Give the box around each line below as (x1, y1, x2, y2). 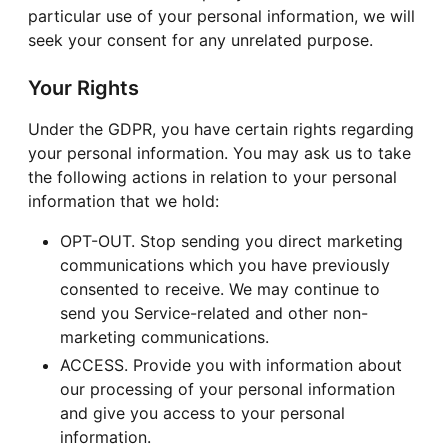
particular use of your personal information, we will (28, 6, 415, 27)
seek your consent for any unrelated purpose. (28, 30, 373, 51)
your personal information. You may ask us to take (28, 143, 411, 164)
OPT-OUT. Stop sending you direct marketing (60, 231, 403, 252)
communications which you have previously (60, 255, 390, 276)
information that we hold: (28, 191, 219, 212)
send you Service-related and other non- (60, 303, 368, 324)
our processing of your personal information (60, 379, 395, 400)
